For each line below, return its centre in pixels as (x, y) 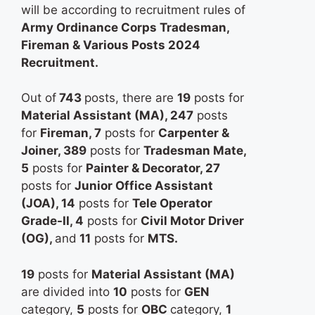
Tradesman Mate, (195, 151)
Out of (39, 98)
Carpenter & (194, 133)
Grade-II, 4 (52, 221)
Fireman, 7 (71, 133)
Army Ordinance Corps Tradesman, (125, 27)
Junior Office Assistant (144, 186)
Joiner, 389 (54, 151)
